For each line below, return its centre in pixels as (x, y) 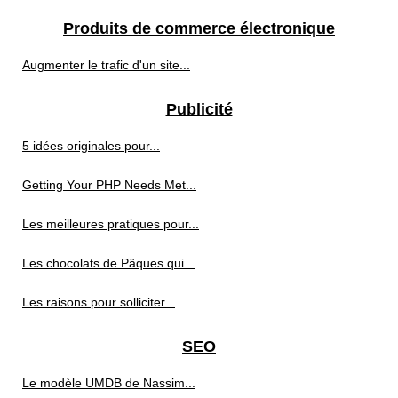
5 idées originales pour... (91, 145)
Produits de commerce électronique (199, 28)
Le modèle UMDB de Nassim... (109, 382)
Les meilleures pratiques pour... (111, 223)
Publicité (199, 109)
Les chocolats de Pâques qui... (108, 263)
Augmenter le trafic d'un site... (106, 64)
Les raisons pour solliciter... (99, 302)
